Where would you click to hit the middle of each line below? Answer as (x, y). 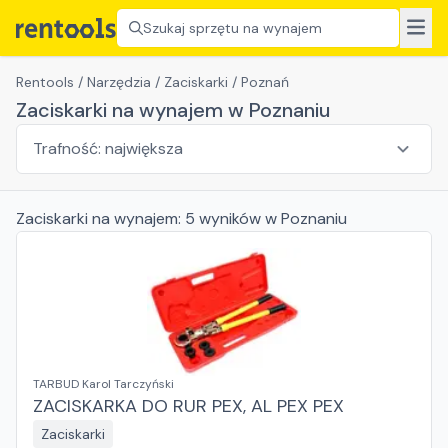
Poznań (265, 82)
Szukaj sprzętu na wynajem (232, 28)
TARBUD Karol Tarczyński (103, 384)
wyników (230, 218)
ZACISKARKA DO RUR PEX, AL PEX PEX (188, 406)
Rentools (45, 82)
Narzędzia (119, 82)
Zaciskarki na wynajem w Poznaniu (173, 110)
